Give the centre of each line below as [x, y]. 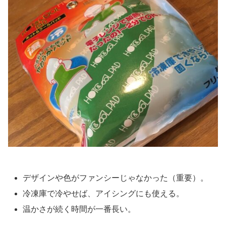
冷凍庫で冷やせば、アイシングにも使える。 [104, 193]
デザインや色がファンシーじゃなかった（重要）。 [116, 178]
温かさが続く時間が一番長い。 [79, 209]
